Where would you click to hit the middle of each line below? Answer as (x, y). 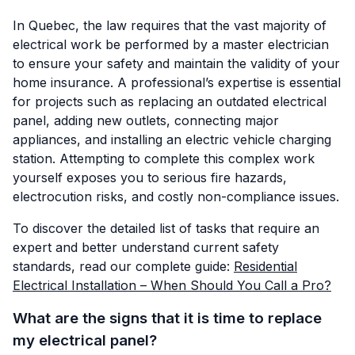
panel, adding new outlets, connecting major (146, 120)
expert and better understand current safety (146, 247)
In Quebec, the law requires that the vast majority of (170, 25)
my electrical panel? (85, 340)
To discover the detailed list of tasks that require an (166, 228)
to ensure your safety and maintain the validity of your (176, 63)
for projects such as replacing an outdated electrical (170, 101)
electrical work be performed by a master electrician (171, 44)
